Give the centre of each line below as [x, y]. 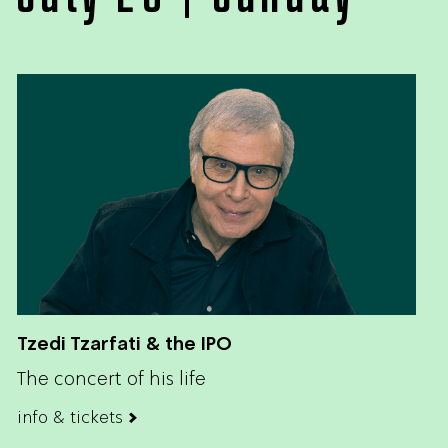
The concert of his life [111, 378]
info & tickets [70, 416]
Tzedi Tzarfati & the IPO [124, 343]
